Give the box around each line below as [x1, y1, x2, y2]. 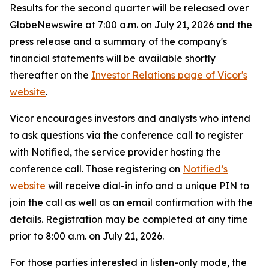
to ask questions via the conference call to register [10, 129, 243, 141]
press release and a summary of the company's [10, 35, 227, 47]
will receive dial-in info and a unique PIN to [46, 180, 249, 192]
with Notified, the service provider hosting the [10, 146, 221, 158]
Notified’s [183, 163, 228, 175]
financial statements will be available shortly [10, 52, 216, 64]
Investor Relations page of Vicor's [91, 69, 247, 81]
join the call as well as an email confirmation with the [10, 196, 253, 208]
